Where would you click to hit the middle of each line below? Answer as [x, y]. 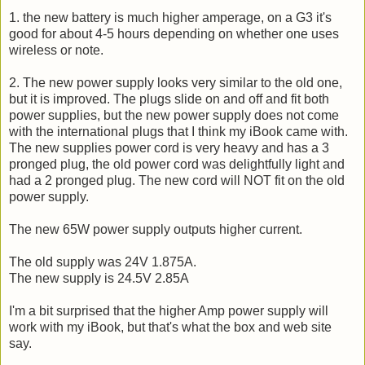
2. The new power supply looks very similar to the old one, [176, 82]
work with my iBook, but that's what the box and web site [170, 327]
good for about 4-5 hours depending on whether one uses [174, 33]
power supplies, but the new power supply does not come [174, 115]
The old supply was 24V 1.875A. [103, 262]
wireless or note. [56, 50]
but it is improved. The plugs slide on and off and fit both [169, 99]
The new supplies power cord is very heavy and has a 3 [169, 147]
